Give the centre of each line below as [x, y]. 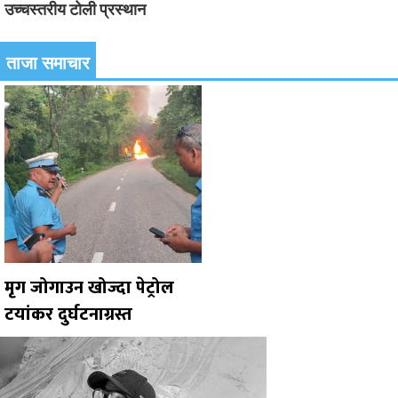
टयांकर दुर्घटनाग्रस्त [68, 314]
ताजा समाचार [48, 63]
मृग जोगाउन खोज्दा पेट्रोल [89, 287]
